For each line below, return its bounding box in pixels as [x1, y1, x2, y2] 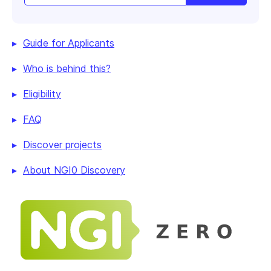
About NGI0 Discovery [23, 163, 125, 176]
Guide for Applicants [23, 36, 114, 49]
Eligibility [23, 87, 61, 100]
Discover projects [23, 138, 102, 151]
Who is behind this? [23, 62, 111, 74]
